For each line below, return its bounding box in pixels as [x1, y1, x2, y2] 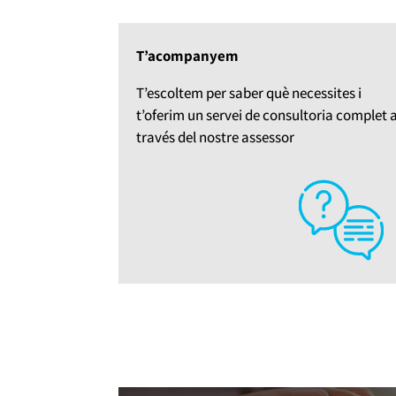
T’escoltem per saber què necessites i [136, 82, 362, 103]
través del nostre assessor [136, 126, 295, 147]
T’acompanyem [136, 45, 240, 65]
